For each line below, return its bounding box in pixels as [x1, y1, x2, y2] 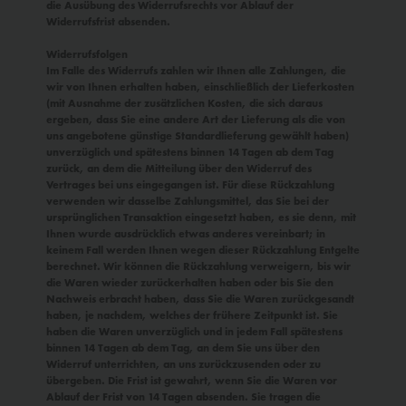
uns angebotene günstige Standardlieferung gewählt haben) [46, 129, 349, 143]
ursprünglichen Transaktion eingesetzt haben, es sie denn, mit [46, 210, 356, 225]
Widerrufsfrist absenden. [46, 14, 170, 29]
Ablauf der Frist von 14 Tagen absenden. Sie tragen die [46, 390, 321, 404]
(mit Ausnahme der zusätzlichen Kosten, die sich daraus [46, 96, 323, 111]
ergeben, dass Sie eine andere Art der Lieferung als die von [46, 112, 345, 127]
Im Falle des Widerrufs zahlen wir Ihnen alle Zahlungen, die [46, 63, 346, 78]
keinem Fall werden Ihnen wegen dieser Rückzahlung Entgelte [46, 243, 360, 257]
